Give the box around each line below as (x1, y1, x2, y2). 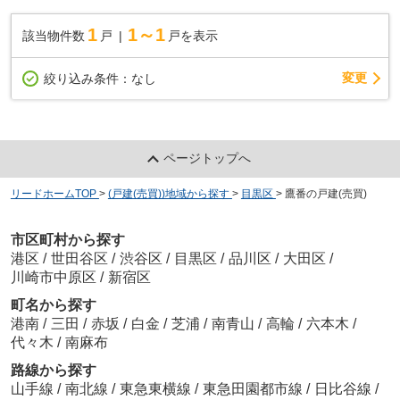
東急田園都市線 (202, 380, 306, 396)
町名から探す (10, 296, 96, 312)
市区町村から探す (10, 231, 125, 247)
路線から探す (10, 362, 96, 378)
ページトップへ (163, 151, 252, 166)
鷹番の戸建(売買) (284, 187, 367, 201)
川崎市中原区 (10, 269, 96, 285)
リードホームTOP (10, 187, 96, 201)
